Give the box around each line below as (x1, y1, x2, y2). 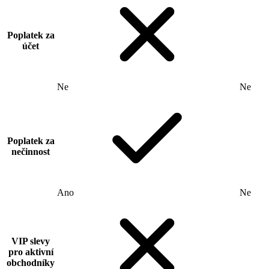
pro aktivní (8, 246, 53, 257)
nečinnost (11, 146, 50, 157)
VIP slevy (11, 235, 50, 246)
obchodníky (7, 257, 55, 268)
